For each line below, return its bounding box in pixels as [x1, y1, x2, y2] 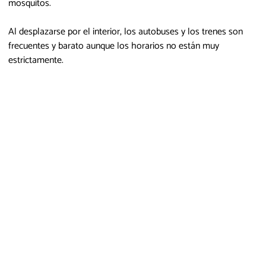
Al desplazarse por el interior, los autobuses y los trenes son [8, 23, 243, 40]
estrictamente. [8, 52, 64, 68]
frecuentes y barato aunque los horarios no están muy [8, 37, 219, 54]
